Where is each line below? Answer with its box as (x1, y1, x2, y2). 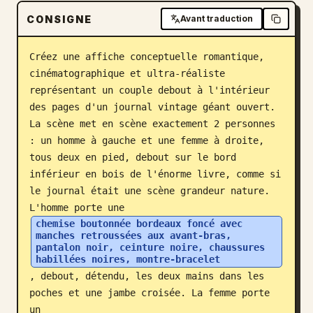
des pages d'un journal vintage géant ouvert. (29, 101, 275, 112)
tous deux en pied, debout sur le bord (29, 152, 236, 163)
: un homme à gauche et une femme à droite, (29, 135, 264, 146)
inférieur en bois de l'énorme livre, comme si (29, 168, 281, 180)
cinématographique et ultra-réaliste (29, 68, 225, 79)
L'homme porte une (29, 202, 130, 213)
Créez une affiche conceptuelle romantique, (29, 51, 264, 62)
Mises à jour (17, 59, 77, 73)
